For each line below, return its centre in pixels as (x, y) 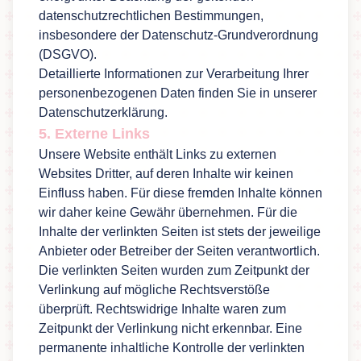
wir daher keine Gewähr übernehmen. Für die (168, 212)
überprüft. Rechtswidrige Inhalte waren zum (162, 309)
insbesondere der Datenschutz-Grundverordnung (178, 35)
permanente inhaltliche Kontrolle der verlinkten (172, 348)
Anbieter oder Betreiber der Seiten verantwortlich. (179, 251)
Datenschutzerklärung (102, 112)
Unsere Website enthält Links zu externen (158, 154)
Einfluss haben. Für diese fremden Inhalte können (180, 193)
